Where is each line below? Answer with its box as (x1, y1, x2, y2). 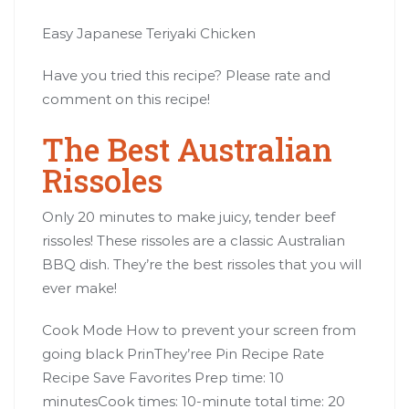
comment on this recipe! (42, 89, 210, 108)
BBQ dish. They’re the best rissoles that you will (42, 255, 362, 273)
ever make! (42, 278, 117, 297)
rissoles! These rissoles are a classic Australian (42, 231, 345, 249)
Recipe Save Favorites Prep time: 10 (42, 368, 284, 386)
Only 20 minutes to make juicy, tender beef (42, 207, 335, 225)
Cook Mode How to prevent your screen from (42, 320, 356, 339)
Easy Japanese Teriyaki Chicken (42, 24, 256, 42)
